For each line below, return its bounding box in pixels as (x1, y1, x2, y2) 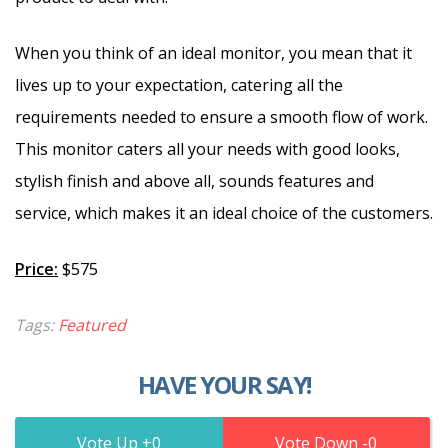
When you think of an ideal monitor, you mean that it (15, 41, 412, 64)
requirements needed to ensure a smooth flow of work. (15, 105, 428, 128)
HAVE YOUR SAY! (137, 367, 311, 401)
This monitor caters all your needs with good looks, (15, 137, 400, 160)
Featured (58, 313, 126, 336)
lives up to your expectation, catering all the (15, 73, 343, 96)
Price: (15, 257, 58, 280)
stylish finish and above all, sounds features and (15, 169, 374, 192)
